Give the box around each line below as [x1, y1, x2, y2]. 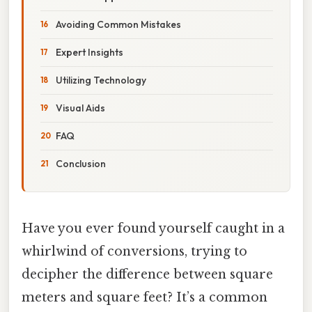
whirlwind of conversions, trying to [22, 243, 247, 259]
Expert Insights [56, 45, 123, 58]
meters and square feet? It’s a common [22, 289, 267, 305]
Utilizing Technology [56, 73, 146, 86]
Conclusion [56, 157, 106, 170]
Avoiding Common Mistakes [56, 17, 181, 31]
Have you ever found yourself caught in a [22, 220, 285, 236]
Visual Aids [56, 101, 105, 114]
